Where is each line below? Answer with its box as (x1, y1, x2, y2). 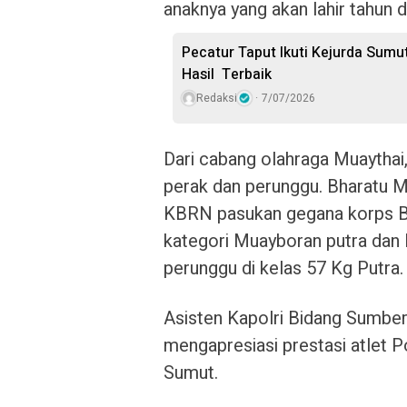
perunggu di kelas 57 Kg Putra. (164, 254, 403, 282)
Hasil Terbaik (182, 63, 272, 85)
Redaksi (196, 89, 237, 106)
